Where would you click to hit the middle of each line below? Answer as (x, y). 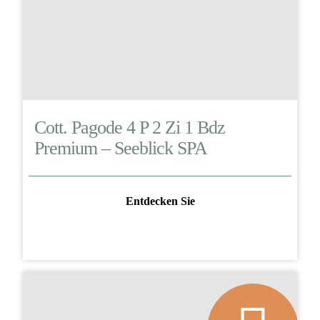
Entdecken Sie (160, 201)
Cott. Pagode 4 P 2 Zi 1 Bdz (130, 128)
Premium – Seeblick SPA (121, 149)
